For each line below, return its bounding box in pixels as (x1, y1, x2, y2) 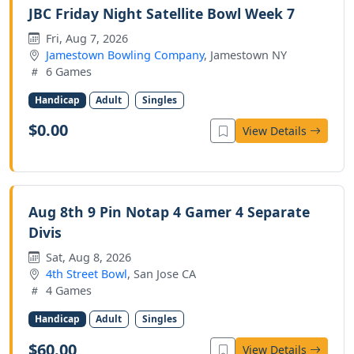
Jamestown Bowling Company (46, 47, 204, 62)
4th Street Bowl (46, 265, 127, 281)
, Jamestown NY (204, 47, 287, 62)
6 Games (43, 63, 92, 79)
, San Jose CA (127, 265, 196, 281)
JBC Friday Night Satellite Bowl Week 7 (28, 3, 295, 23)
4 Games (43, 282, 92, 298)
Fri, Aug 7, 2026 (43, 30, 128, 46)
